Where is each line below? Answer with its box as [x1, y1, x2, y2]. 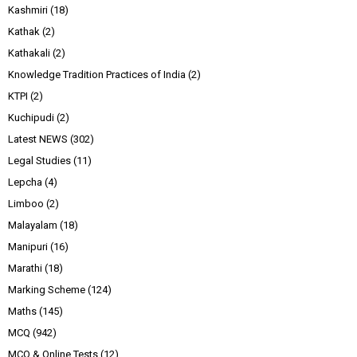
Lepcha [8, 176, 42, 189]
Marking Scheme [8, 284, 85, 296]
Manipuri [8, 241, 48, 253]
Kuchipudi [8, 112, 54, 124]
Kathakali [8, 47, 50, 60]
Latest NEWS [8, 133, 68, 146]
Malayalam [8, 219, 57, 232]
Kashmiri [8, 4, 48, 17]
